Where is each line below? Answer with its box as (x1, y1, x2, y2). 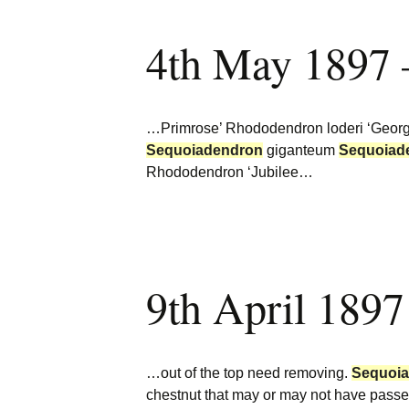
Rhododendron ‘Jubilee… (146, 164, 313, 180)
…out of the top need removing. (146, 365, 351, 381)
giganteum (263, 142, 339, 158)
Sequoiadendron (146, 142, 263, 158)
